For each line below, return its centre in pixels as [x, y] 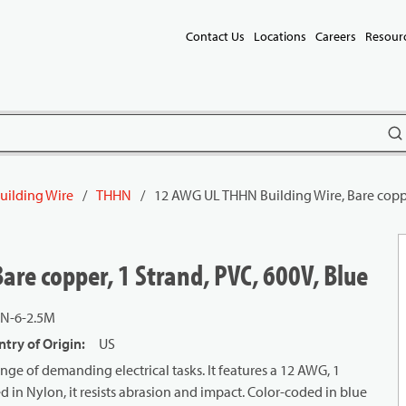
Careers [336, 36]
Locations [280, 36]
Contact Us [215, 36]
